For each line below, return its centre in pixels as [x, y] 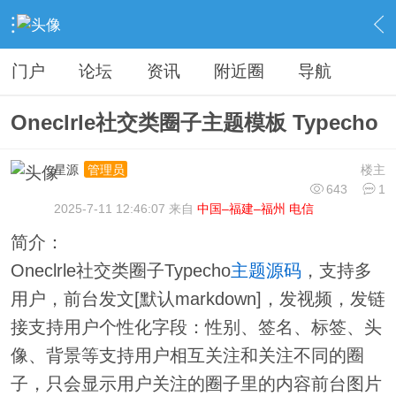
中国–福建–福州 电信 [255, 208]
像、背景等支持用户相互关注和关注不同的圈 [187, 356]
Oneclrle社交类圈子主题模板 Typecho [194, 122]
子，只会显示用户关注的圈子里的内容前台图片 [196, 384]
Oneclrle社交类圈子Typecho [120, 271]
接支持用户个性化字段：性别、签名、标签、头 [196, 327]
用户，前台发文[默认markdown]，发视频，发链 [198, 299]
